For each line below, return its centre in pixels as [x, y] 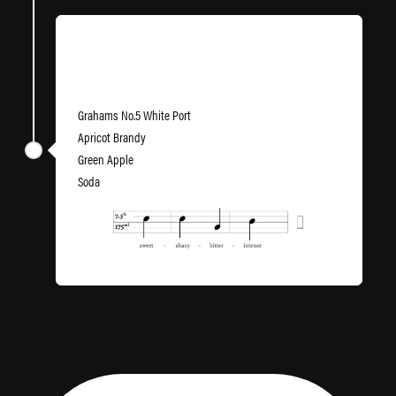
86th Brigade [118, 71]
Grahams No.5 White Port [134, 114]
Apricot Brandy [112, 137]
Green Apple [106, 159]
